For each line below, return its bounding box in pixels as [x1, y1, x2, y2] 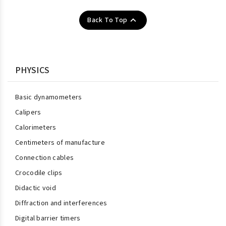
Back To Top [87, 15, 128, 25]
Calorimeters [15, 123, 56, 133]
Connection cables [15, 153, 74, 163]
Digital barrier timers [15, 213, 81, 223]
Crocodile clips [15, 168, 63, 178]
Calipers [15, 107, 41, 118]
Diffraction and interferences [15, 198, 107, 208]
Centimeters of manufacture [15, 138, 105, 148]
